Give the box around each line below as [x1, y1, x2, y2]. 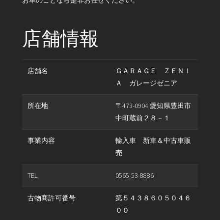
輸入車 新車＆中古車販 [115, 136, 191, 145]
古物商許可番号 [27, 193, 76, 203]
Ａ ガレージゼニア [115, 79, 177, 88]
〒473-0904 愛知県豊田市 [115, 101, 191, 110]
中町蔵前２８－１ [115, 113, 170, 123]
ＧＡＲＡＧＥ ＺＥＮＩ [115, 66, 191, 76]
